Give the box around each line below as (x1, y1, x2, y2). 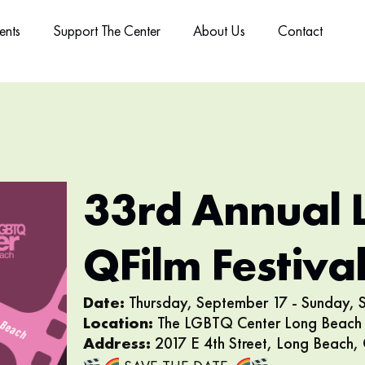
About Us (192, 21, 245, 40)
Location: (82, 312, 157, 333)
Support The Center (52, 21, 161, 40)
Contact (277, 21, 323, 40)
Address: (82, 332, 155, 354)
